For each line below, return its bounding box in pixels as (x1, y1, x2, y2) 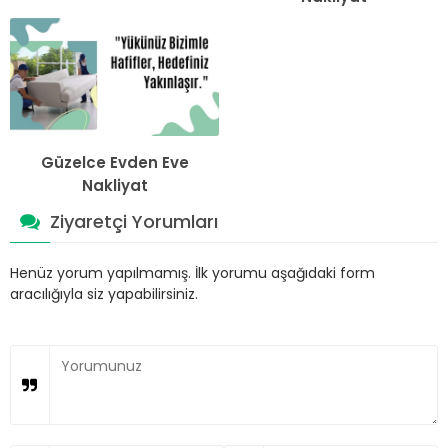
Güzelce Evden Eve (40, 151, 189, 173)
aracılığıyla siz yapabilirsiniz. (10, 283, 198, 304)
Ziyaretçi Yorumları (50, 208, 218, 234)
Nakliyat (81, 174, 148, 196)
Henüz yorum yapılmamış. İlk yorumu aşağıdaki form (10, 262, 375, 283)
